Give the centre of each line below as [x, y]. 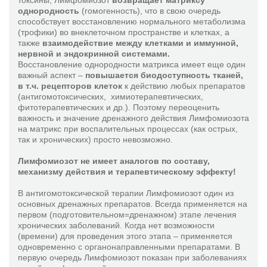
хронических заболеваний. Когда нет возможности [116, 225]
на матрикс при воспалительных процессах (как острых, [128, 129]
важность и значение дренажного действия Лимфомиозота [133, 118]
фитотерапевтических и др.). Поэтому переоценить [119, 107]
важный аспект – [52, 75]
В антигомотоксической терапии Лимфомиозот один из [126, 193]
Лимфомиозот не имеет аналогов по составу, [114, 161]
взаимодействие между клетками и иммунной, [140, 43]
